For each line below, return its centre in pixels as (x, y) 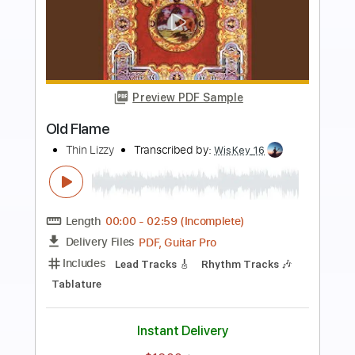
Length (92, 303)
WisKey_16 (266, 225)
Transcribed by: (193, 224)
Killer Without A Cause (130, 200)
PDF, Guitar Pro (197, 326)
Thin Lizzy (99, 224)
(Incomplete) (236, 303)
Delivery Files (111, 326)
